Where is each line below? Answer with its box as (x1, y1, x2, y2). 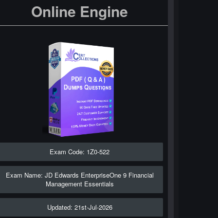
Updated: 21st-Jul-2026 (47, 202, 112, 212)
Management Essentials (45, 179, 114, 188)
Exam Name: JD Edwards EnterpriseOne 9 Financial (5, 170, 154, 180)
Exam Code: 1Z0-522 (50, 147, 110, 156)
